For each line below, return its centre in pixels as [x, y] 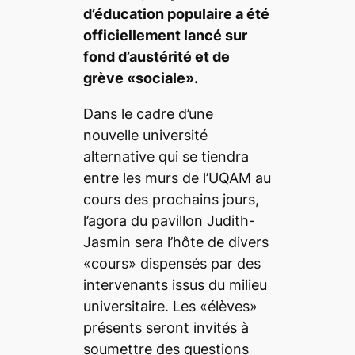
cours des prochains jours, [171, 200]
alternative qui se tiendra [166, 157]
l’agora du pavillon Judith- [169, 221]
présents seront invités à [166, 328]
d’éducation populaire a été [176, 14]
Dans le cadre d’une [148, 114]
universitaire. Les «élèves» [170, 307]
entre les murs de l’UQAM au [177, 178]
